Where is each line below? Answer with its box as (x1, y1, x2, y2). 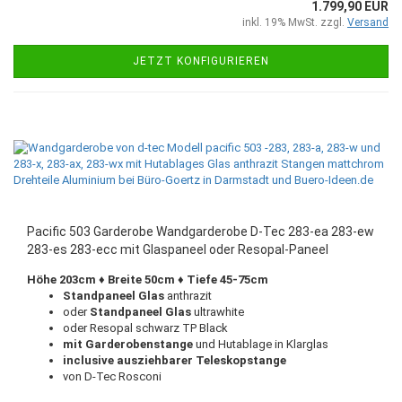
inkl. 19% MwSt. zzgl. (242, 16, 347, 29)
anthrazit (167, 289, 212, 302)
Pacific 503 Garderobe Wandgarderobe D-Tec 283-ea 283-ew (27, 224, 374, 239)
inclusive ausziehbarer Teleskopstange (63, 354, 286, 367)
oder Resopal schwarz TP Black (63, 321, 228, 335)
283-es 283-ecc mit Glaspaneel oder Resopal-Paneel (27, 242, 328, 257)
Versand (347, 16, 389, 29)
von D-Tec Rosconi (63, 370, 162, 383)
